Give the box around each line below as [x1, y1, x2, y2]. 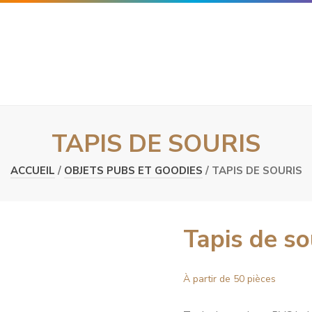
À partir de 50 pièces [183, 272, 276, 286]
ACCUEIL [10, 164, 55, 178]
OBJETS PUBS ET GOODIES [63, 164, 203, 178]
